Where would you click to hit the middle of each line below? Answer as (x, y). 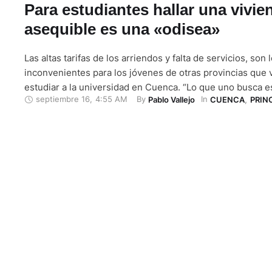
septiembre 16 (63, 99)
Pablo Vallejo (172, 99)
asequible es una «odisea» (122, 29)
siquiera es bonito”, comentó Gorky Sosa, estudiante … (141, 116)
